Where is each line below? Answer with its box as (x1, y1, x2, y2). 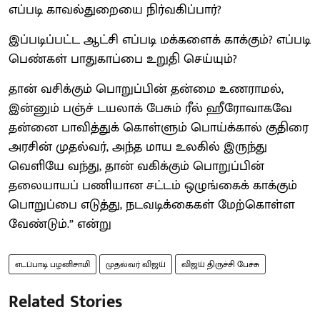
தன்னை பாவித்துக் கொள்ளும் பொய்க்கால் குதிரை (9, 116, 309, 139)
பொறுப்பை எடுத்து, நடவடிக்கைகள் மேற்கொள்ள (9, 194, 295, 216)
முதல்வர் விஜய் (106, 256, 166, 271)
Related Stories (9, 287, 122, 316)
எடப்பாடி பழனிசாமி (15, 256, 90, 271)
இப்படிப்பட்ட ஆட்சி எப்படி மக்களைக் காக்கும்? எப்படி (9, 29, 311, 51)
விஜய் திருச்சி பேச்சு (181, 256, 259, 271)
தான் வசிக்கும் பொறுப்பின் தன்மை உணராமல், (9, 78, 284, 100)
